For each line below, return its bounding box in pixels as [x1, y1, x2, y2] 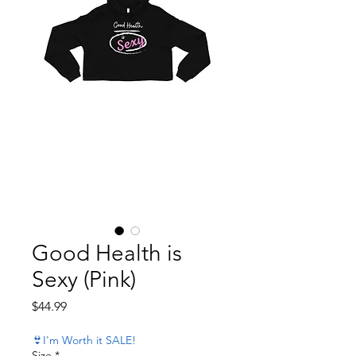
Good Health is [32, 239, 182, 266]
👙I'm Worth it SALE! [32, 332, 136, 347]
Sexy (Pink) [32, 265, 136, 292]
